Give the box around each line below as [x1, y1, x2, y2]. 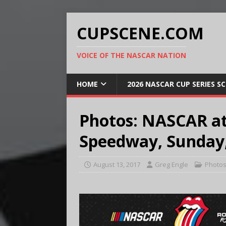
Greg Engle [155, 160, 188, 169]
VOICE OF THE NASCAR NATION [77, 50, 186, 60]
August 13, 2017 [93, 160, 140, 169]
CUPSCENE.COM [77, 22, 204, 44]
